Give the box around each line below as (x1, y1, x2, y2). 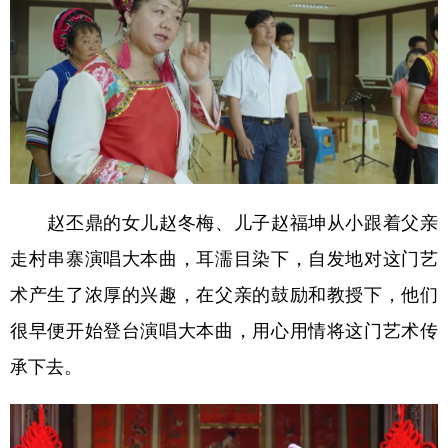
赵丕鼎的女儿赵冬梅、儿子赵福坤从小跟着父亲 (10, 212, 438, 231)
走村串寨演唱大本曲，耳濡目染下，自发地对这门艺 (10, 248, 438, 267)
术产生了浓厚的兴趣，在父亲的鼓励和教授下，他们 (10, 284, 438, 303)
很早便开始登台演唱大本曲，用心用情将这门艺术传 (10, 320, 438, 339)
